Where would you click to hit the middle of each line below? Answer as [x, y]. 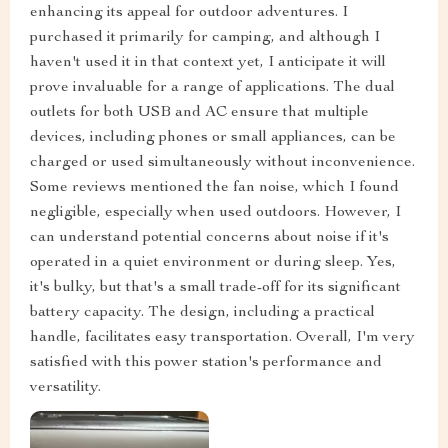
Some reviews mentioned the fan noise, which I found [214, 188]
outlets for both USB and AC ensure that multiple [199, 113]
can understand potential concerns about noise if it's [209, 238]
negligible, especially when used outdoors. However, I [215, 213]
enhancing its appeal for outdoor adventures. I [189, 13]
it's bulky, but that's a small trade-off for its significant [215, 288]
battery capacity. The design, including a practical [202, 313]
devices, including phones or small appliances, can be [213, 138]
